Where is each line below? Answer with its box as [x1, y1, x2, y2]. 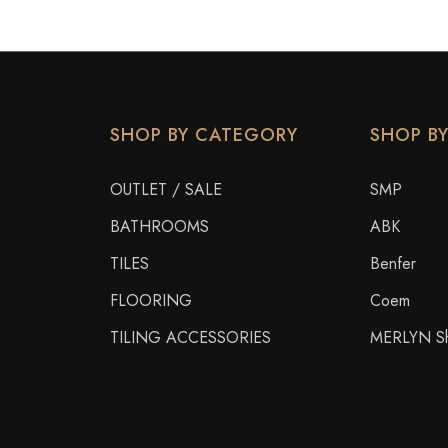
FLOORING [110, 289, 193, 312]
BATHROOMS [110, 215, 210, 238]
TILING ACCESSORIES [110, 326, 272, 349]
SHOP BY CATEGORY [110, 122, 299, 148]
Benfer [369, 252, 416, 275]
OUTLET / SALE [110, 178, 223, 201]
